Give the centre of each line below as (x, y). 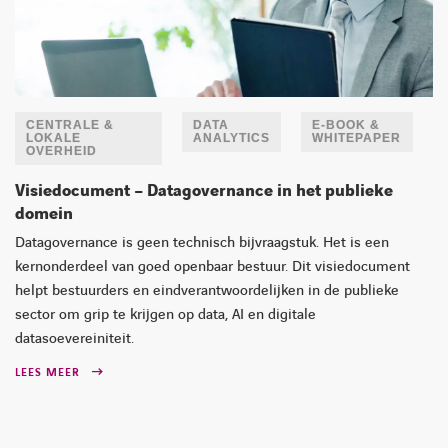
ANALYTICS (231, 137)
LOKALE (53, 137)
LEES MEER (47, 372)
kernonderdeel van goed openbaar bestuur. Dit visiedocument (212, 266)
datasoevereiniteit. (74, 338)
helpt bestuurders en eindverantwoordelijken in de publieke (207, 290)
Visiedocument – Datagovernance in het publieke (204, 190)
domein (44, 213)
